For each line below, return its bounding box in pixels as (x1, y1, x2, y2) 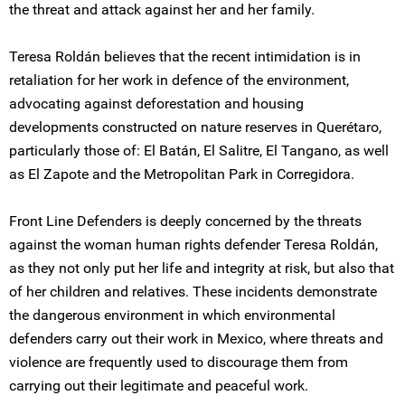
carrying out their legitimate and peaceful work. (9, 377, 308, 394)
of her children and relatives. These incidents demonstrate (9, 283, 377, 300)
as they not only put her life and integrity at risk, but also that (9, 259, 394, 277)
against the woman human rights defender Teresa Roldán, (9, 236, 378, 253)
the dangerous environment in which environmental (9, 306, 335, 324)
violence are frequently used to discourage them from (9, 353, 348, 371)
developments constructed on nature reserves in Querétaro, (9, 118, 381, 136)
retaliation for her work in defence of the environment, (9, 71, 349, 89)
